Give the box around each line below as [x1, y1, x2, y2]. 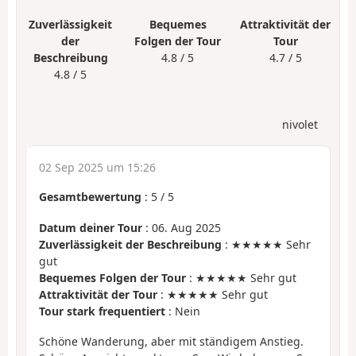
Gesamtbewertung [39, 189, 141, 205]
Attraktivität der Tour [39, 286, 157, 302]
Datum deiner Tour [39, 219, 142, 235]
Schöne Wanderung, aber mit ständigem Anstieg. [39, 334, 304, 350]
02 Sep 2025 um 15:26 [39, 160, 156, 176]
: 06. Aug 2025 [142, 219, 221, 235]
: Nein [165, 303, 200, 319]
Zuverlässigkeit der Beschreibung [39, 236, 222, 252]
